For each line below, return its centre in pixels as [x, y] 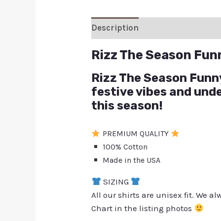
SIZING [116, 181]
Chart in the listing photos [143, 208]
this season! [127, 106]
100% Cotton [124, 147]
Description [115, 28]
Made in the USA [130, 160]
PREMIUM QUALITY [135, 133]
